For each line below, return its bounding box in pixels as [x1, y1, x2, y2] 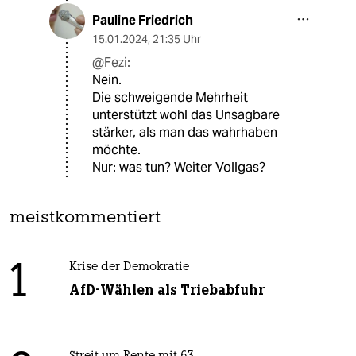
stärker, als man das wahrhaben [92, 124, 277, 141]
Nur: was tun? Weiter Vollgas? [92, 159, 265, 176]
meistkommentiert [10, 210, 161, 227]
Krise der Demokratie [68, 261, 189, 274]
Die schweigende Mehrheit [92, 89, 248, 106]
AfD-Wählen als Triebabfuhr [68, 281, 265, 300]
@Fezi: [92, 54, 130, 72]
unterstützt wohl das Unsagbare [92, 106, 280, 124]
